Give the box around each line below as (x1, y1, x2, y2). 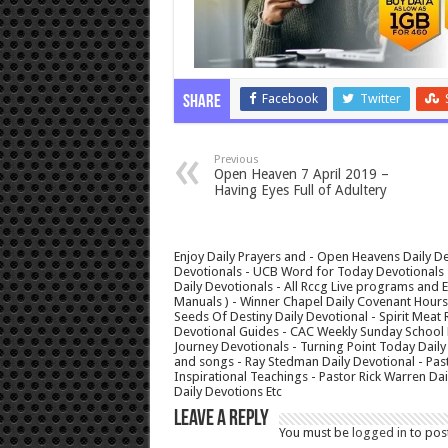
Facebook (261, 91, 318, 107)
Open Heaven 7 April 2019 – (213, 166, 389, 183)
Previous (213, 153, 259, 167)
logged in (351, 425, 407, 441)
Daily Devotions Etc (173, 384, 282, 400)
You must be (278, 425, 352, 441)
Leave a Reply (173, 408, 269, 432)
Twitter (359, 91, 401, 107)
